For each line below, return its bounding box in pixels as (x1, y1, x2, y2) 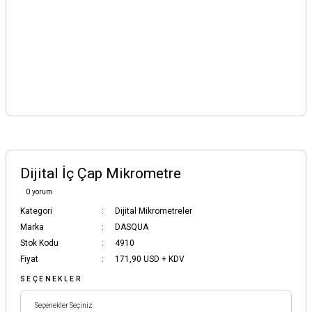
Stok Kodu (20, 238, 58, 248)
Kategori (20, 206, 52, 216)
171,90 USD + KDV (115, 254, 185, 264)
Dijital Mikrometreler (115, 206, 192, 216)
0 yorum (26, 188, 52, 196)
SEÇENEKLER (20, 275, 82, 283)
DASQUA (115, 222, 148, 232)
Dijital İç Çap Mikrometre (20, 165, 181, 182)
